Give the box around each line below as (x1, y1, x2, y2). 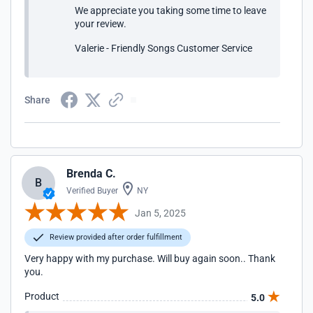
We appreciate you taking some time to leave (75, 5, 266, 16)
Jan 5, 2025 (135, 207, 186, 219)
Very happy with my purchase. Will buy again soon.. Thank (24, 253, 275, 264)
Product (24, 291, 59, 302)
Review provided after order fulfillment (48, 233, 182, 242)
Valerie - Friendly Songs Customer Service (75, 43, 252, 54)
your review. (75, 18, 126, 29)
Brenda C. (66, 167, 116, 180)
